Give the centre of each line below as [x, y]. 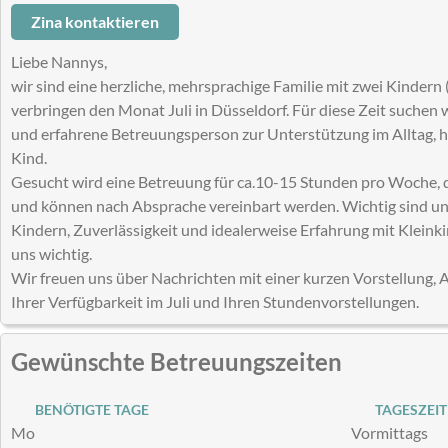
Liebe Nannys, [59, 61]
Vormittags [389, 432]
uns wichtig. [51, 253]
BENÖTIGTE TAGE [88, 409]
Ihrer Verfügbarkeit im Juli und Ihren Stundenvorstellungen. [215, 301]
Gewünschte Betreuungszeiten [176, 361]
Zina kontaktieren [95, 21]
